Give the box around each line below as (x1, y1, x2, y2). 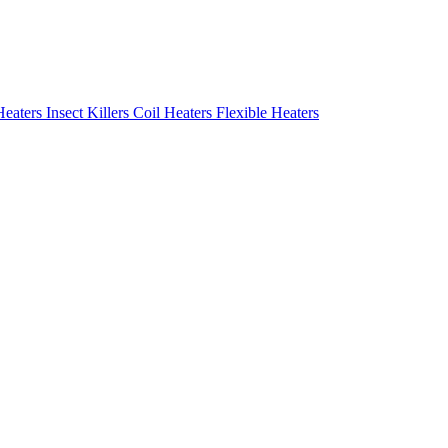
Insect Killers (46, 104, 133, 121)
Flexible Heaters (216, 104, 319, 121)
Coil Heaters (133, 104, 216, 121)
